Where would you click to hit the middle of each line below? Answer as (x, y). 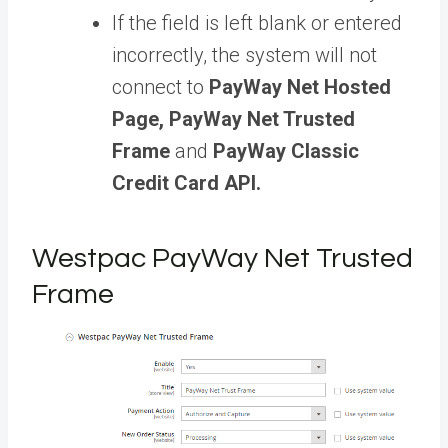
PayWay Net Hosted (300, 86)
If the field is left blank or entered (257, 22)
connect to (158, 86)
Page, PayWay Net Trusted (233, 118)
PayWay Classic (286, 150)
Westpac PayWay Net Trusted (222, 258)
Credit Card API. (186, 182)
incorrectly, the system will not (244, 54)
